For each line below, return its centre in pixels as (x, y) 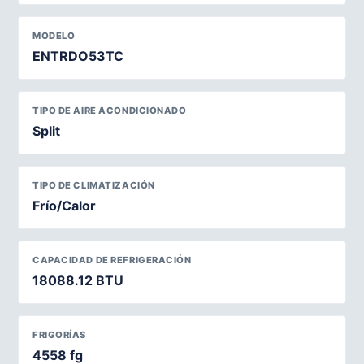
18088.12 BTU (78, 280)
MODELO (54, 36)
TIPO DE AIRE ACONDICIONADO (110, 110)
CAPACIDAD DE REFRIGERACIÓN (112, 260)
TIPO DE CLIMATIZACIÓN (94, 185)
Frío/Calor (64, 206)
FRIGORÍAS (60, 335)
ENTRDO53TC (78, 56)
